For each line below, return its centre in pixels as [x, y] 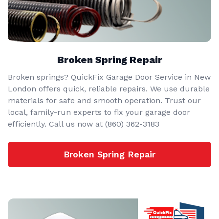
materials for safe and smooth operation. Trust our [104, 101]
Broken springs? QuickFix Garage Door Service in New [109, 77]
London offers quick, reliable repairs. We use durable [109, 89]
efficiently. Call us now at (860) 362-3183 [84, 124]
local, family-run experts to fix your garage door [99, 112]
